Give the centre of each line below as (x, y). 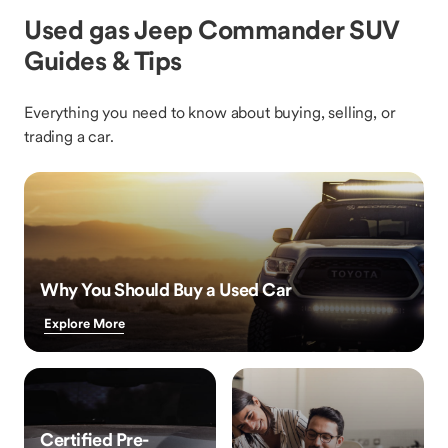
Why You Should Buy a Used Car (166, 289)
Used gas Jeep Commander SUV (211, 29)
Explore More (84, 323)
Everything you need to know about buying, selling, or (210, 112)
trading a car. (69, 136)
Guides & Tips (103, 60)
